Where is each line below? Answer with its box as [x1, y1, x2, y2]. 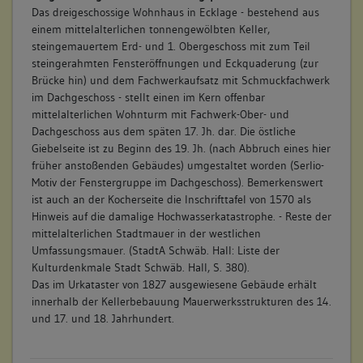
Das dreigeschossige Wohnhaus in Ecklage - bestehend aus [31, 4, 319, 19]
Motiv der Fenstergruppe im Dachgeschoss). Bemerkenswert [31, 174, 323, 190]
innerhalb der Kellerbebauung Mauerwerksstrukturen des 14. [31, 293, 331, 309]
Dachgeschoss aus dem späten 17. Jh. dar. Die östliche [31, 123, 296, 139]
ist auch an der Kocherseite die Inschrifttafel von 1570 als [31, 191, 311, 207]
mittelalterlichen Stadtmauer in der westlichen [31, 225, 261, 241]
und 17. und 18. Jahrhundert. [31, 310, 174, 326]
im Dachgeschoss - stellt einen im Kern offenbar [31, 89, 265, 105]
